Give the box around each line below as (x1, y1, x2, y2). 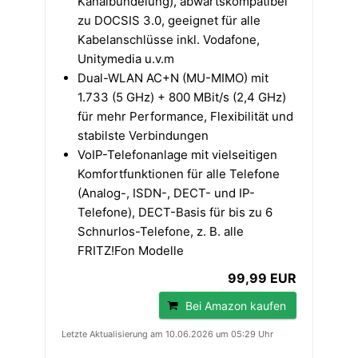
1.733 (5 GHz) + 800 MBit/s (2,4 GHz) (78, 89, 286, 105)
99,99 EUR (228, 270, 296, 287)
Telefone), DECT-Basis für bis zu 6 (78, 205, 272, 221)
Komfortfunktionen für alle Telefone (78, 166, 280, 182)
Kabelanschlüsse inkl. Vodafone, (78, 32, 260, 48)
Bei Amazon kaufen (185, 299, 286, 313)
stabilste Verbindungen (78, 128, 209, 144)
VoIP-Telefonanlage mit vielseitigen (78, 147, 277, 163)
